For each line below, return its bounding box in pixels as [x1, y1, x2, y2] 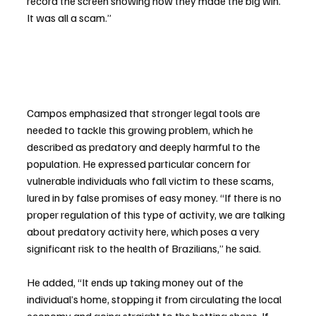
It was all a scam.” [27, 11, 111, 25]
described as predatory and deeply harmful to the [27, 139, 262, 154]
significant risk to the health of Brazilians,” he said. [27, 241, 261, 255]
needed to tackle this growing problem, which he [27, 122, 255, 137]
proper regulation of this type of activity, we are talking [27, 207, 287, 221]
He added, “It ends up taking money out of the [27, 274, 245, 289]
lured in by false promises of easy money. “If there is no [27, 190, 284, 205]
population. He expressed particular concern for [27, 156, 253, 171]
